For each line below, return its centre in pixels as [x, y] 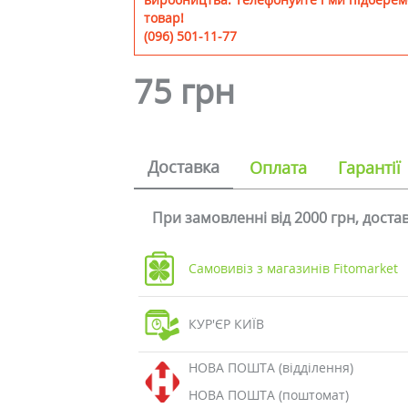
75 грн [185, 92]
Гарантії [370, 168]
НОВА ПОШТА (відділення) [270, 367]
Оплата [279, 168]
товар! [164, 18]
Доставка [184, 167]
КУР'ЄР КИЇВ [226, 324]
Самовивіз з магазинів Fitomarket [293, 268]
